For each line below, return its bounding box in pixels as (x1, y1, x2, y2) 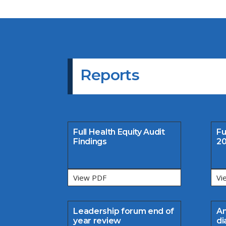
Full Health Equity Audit (73, 127, 165, 137)
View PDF (73, 172, 107, 183)
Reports (80, 66, 140, 85)
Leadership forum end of (73, 206, 175, 216)
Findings (73, 137, 107, 147)
